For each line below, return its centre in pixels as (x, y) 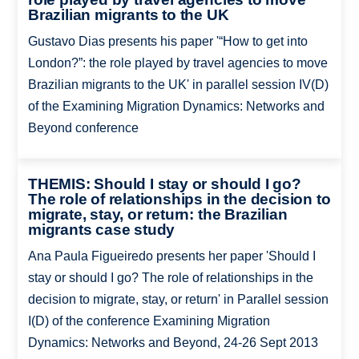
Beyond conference (83, 127)
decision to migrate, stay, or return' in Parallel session (178, 300)
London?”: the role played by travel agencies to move (177, 63)
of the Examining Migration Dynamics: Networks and (176, 106)
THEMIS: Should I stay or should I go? (164, 184)
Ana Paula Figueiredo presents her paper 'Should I (171, 256)
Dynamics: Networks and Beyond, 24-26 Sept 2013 (173, 343)
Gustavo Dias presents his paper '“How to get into (167, 41)
